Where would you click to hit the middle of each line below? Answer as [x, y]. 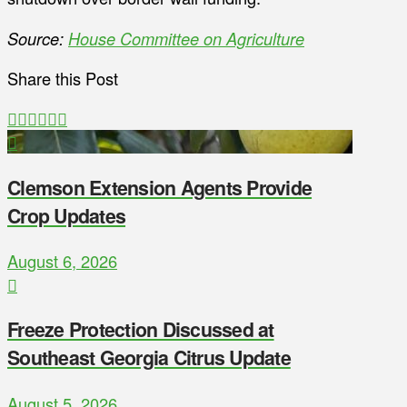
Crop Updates [67, 215]
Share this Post [63, 78]
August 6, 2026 [62, 260]
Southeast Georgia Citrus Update [149, 358]
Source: [38, 38]
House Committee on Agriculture [186, 38]
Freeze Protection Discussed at [141, 330]
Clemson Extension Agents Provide [160, 187]
